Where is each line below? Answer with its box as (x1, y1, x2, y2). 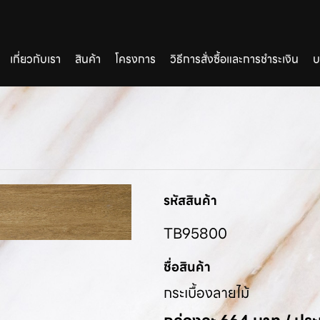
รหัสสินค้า (164, 189, 217, 211)
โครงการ (115, 50, 156, 69)
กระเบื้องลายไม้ (164, 281, 249, 304)
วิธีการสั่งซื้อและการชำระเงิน (170, 50, 299, 69)
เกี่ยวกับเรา (10, 50, 61, 69)
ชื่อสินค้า (164, 256, 211, 277)
